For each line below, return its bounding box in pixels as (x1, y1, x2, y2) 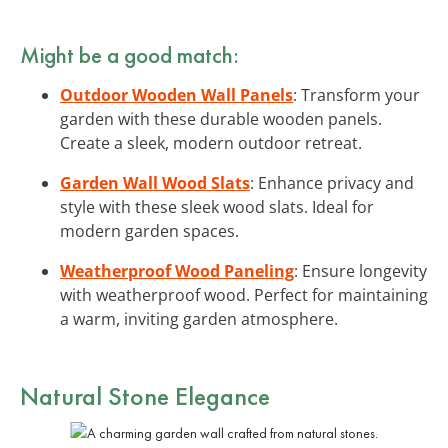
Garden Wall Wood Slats (60, 171, 250, 194)
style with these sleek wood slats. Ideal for (60, 195, 374, 218)
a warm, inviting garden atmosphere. (60, 307, 338, 330)
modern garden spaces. (60, 219, 239, 242)
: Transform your (293, 83, 420, 106)
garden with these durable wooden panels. (60, 107, 382, 130)
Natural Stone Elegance (20, 378, 270, 413)
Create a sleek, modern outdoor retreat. (60, 131, 362, 154)
